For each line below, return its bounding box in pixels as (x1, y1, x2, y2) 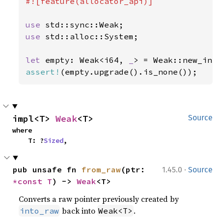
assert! (26, 67, 60, 77)
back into (60, 205, 98, 216)
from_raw (82, 165, 121, 174)
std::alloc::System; (45, 31, 139, 41)
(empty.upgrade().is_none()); (60, 67, 198, 77)
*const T (13, 176, 53, 186)
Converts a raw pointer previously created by (19, 193, 179, 204)
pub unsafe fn (13, 165, 82, 174)
